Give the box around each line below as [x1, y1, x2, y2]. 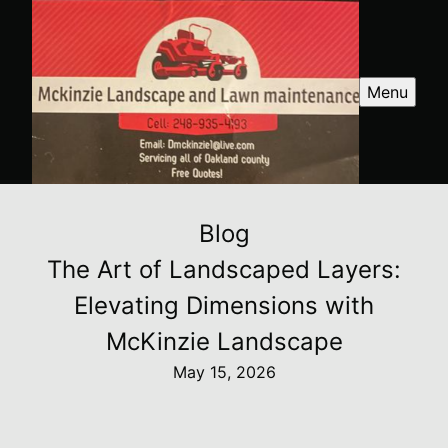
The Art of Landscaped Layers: [47, 254, 401, 284]
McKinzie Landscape [105, 326, 343, 356]
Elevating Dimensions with [74, 290, 374, 320]
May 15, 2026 [172, 361, 276, 382]
